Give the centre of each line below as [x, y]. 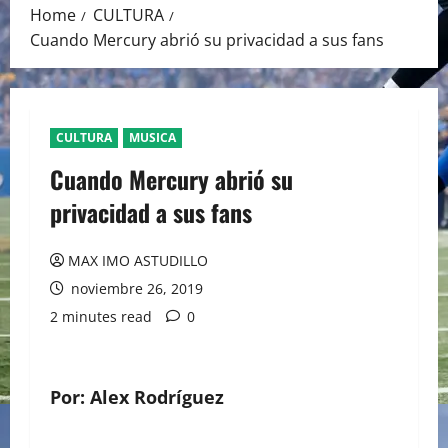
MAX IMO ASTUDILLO [138, 261]
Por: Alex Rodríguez [139, 397]
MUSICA [152, 138]
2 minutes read [101, 317]
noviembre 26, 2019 [135, 289]
